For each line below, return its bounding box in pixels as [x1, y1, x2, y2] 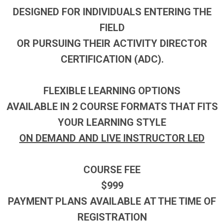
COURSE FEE [83, 164, 141, 176]
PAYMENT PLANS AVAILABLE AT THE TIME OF [8, 195, 216, 208]
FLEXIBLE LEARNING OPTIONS [43, 85, 181, 97]
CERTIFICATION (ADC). [60, 53, 164, 66]
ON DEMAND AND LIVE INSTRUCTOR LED [19, 132, 205, 145]
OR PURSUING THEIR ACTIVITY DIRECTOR [17, 37, 207, 50]
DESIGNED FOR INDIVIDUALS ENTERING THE [12, 6, 212, 18]
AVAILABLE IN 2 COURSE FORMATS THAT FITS [6, 101, 218, 113]
